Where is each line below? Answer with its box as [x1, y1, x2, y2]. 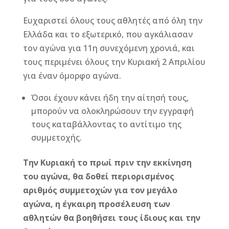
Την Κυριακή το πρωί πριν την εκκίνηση [22, 156, 192, 168]
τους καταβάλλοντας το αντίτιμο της [31, 118, 181, 130]
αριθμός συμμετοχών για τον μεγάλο [22, 184, 177, 196]
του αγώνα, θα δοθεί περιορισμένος [22, 170, 174, 182]
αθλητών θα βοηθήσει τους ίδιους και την [22, 212, 200, 223]
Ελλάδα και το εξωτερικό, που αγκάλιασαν [22, 28, 193, 40]
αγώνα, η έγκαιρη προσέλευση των [22, 198, 170, 210]
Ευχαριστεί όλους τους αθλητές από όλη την [22, 14, 202, 26]
